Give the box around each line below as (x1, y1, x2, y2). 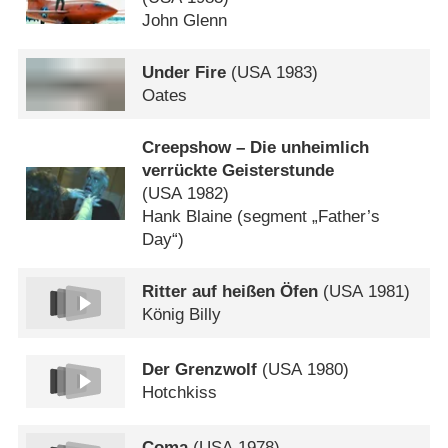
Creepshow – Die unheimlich (142, 138, 370, 158)
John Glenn (142, 11, 228, 31)
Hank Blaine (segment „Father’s (142, 207, 381, 227)
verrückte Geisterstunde (142, 161, 335, 181)
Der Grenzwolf (142, 360, 258, 380)
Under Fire (142, 63, 227, 83)
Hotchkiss (142, 383, 218, 403)
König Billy (142, 305, 222, 325)
